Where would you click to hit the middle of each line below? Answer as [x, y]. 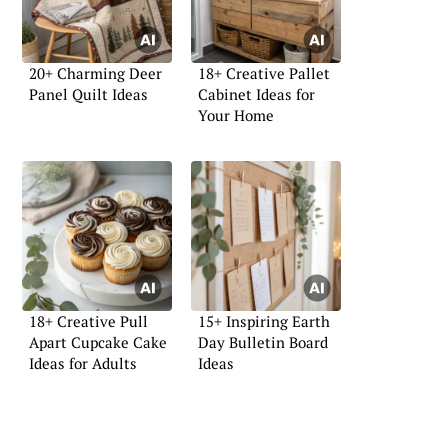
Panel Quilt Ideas [88, 94]
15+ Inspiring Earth [264, 320]
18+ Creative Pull [88, 320]
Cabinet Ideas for [256, 94]
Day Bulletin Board [263, 341]
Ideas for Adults [83, 362]
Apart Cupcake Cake [98, 341]
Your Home [236, 115]
